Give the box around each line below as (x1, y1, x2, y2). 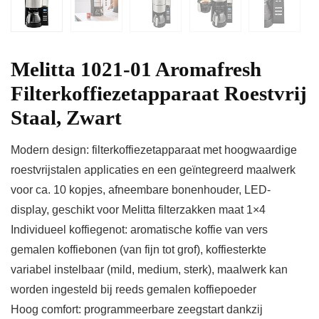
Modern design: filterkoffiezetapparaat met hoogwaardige (11, 144, 297, 157)
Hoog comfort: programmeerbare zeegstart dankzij (11, 303, 263, 316)
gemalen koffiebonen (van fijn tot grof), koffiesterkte (11, 244, 266, 256)
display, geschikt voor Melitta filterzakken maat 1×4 (11, 204, 266, 216)
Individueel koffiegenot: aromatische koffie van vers (11, 224, 268, 236)
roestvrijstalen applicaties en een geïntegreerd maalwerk (11, 164, 296, 177)
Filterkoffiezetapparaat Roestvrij (11, 82, 307, 105)
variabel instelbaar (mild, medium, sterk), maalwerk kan (11, 263, 288, 276)
